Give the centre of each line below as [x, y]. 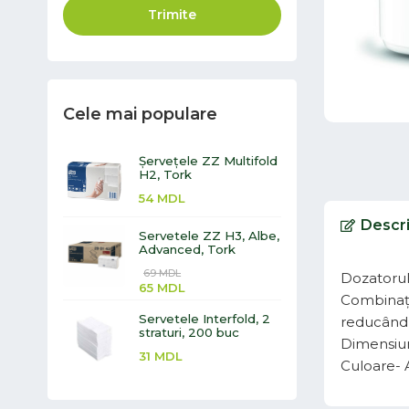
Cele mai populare [140, 114]
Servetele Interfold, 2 [204, 319]
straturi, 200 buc [189, 332]
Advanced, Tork [187, 249]
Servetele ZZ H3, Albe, [209, 236]
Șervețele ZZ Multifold [208, 161]
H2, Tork [165, 174]
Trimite [172, 15]
